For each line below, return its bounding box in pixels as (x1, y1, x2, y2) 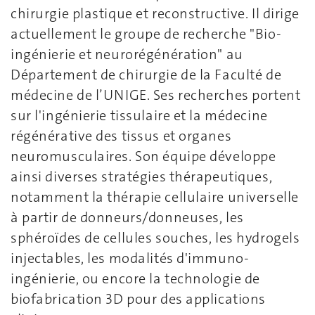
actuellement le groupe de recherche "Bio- (11, 25, 282, 43)
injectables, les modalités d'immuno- (11, 249, 250, 267)
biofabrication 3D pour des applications (11, 290, 266, 308)
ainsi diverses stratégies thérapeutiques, (11, 167, 273, 186)
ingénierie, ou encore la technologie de (11, 269, 260, 288)
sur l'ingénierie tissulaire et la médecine (11, 106, 268, 124)
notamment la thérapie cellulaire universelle (11, 188, 299, 206)
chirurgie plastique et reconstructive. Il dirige (11, 4, 300, 22)
